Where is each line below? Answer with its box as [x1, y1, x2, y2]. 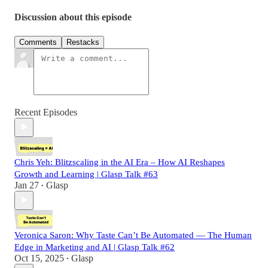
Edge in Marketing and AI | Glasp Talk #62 [14, 242, 175, 252]
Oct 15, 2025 [14, 252, 64, 263]
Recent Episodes [14, 106, 77, 117]
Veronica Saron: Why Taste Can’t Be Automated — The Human [14, 230, 252, 240]
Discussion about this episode [14, 12, 132, 23]
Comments [19, 37, 57, 47]
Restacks [66, 37, 99, 47]
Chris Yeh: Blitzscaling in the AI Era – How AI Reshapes [14, 157, 225, 167]
